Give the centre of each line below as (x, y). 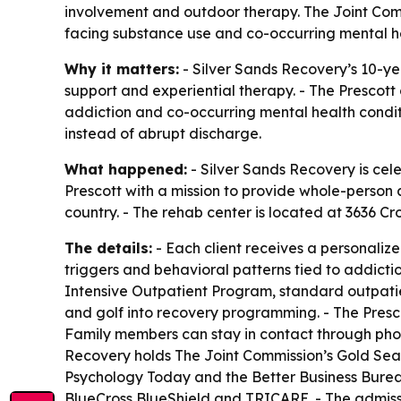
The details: (108, 247)
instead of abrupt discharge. (163, 133)
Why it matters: (122, 68)
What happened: (126, 169)
